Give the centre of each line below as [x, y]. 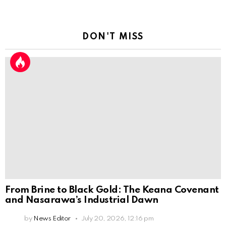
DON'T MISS [113, 37]
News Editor [52, 218]
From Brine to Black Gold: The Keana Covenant [112, 190]
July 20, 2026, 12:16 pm [117, 218]
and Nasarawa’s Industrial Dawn [82, 200]
